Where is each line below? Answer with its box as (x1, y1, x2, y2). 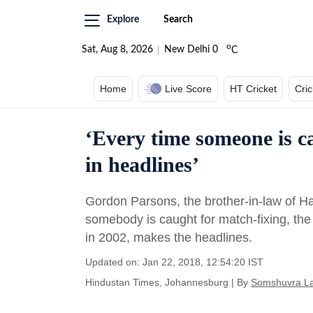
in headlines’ (85, 153, 199, 176)
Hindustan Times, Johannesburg (85, 277, 228, 288)
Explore (107, 15, 139, 24)
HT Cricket (230, 83, 277, 94)
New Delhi (164, 45, 210, 54)
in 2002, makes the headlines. (85, 231, 252, 245)
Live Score (165, 83, 212, 94)
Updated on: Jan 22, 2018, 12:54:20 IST (85, 256, 263, 268)
